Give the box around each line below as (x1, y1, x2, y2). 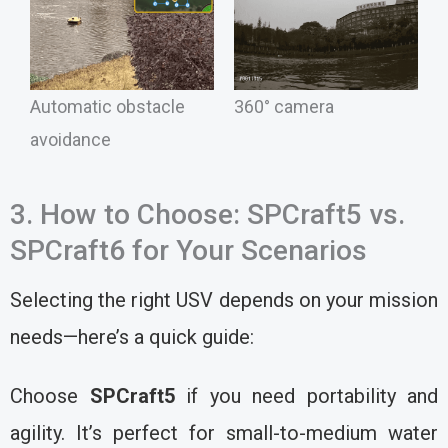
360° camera (234, 96, 334, 118)
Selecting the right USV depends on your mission (10, 288, 438, 313)
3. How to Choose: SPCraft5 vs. (10, 198, 405, 232)
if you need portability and (174, 384, 438, 409)
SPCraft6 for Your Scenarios (10, 234, 367, 268)
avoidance (30, 129, 111, 151)
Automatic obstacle (30, 96, 185, 118)
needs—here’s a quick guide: (10, 325, 254, 350)
